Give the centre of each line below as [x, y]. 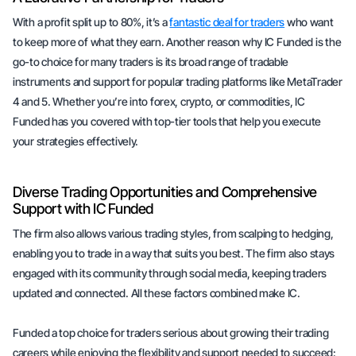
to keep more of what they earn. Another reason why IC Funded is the [177, 42]
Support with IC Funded [83, 209]
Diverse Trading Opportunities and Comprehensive [165, 192]
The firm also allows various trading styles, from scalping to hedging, [173, 233]
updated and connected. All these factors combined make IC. [158, 293]
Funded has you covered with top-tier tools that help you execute [167, 121]
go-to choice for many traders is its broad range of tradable [151, 62]
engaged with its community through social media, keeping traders [170, 273]
